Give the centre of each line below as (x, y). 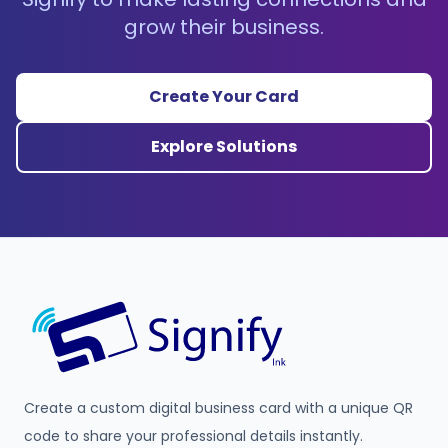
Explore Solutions (224, 146)
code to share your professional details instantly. (193, 436)
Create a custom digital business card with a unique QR (218, 408)
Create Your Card (224, 96)
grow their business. (224, 27)
